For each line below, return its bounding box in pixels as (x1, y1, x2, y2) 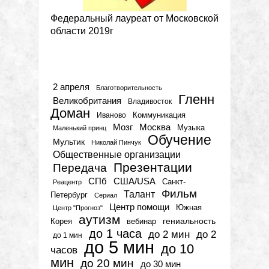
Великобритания (53, 96, 121, 106)
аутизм (79, 213, 120, 228)
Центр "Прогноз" (53, 204, 103, 212)
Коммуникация (133, 110, 186, 120)
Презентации (113, 160, 192, 175)
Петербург (50, 190, 88, 200)
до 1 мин (53, 231, 82, 240)
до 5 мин (84, 237, 154, 258)
